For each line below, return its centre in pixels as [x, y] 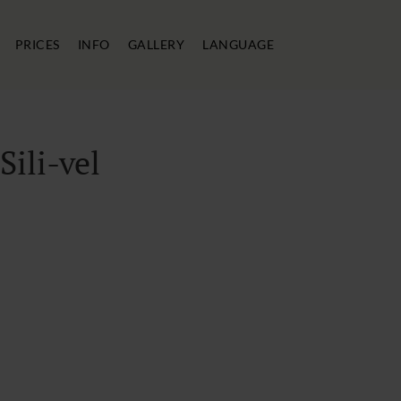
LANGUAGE [238, 44]
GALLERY [156, 44]
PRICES [37, 44]
